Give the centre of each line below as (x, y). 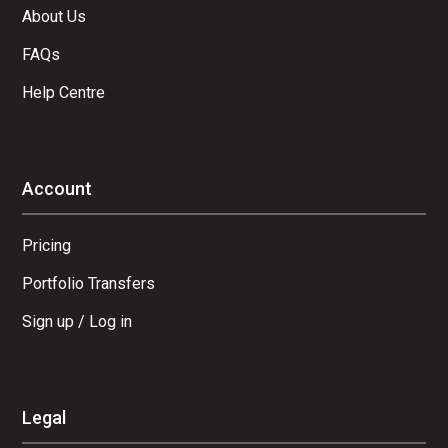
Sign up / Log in (77, 321)
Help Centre (64, 92)
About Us (54, 16)
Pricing (47, 245)
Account (57, 188)
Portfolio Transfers (89, 283)
